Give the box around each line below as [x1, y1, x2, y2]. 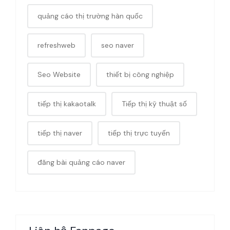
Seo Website [37, 69, 81, 79]
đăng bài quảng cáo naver [37, 157, 125, 167]
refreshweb [37, 40, 75, 50]
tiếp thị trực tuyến [108, 128, 170, 138]
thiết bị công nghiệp [106, 69, 174, 79]
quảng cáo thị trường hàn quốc [37, 11, 143, 21]
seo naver [101, 40, 134, 50]
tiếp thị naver [37, 128, 82, 138]
